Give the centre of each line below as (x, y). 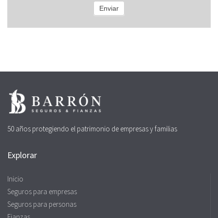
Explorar (22, 155)
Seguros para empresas (42, 192)
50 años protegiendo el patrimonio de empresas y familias (92, 129)
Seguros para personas (42, 204)
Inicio (15, 179)
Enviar (109, 8)
